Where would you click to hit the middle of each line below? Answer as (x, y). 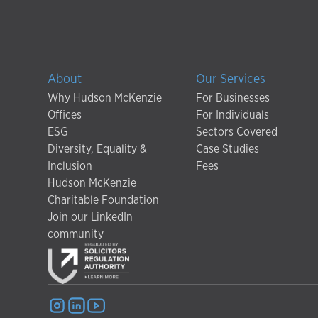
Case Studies (227, 149)
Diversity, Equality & (98, 149)
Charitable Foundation (104, 200)
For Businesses (232, 98)
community (76, 234)
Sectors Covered (236, 132)
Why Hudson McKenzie (105, 98)
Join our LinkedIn (91, 217)
